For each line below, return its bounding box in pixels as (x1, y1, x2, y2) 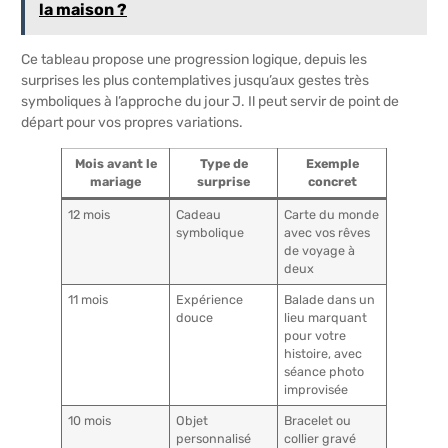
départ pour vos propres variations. (21, 114, 243, 132)
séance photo (284, 363, 365, 379)
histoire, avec (284, 345, 363, 361)
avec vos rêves (284, 224, 371, 240)
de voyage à (284, 242, 356, 258)
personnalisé (176, 430, 252, 446)
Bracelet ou (284, 412, 352, 428)
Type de (199, 155, 248, 171)
